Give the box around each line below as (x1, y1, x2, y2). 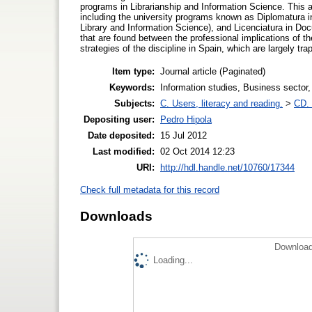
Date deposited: (88, 130, 155, 141)
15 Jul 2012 (160, 130, 207, 141)
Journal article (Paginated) (160, 65, 265, 77)
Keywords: (109, 81, 155, 93)
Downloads (80, 208, 153, 224)
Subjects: (114, 97, 155, 109)
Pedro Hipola (160, 114, 212, 125)
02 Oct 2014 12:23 (160, 146, 235, 157)
